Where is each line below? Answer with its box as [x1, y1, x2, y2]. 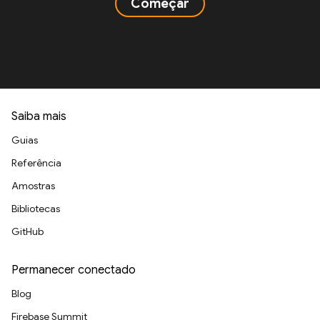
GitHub [11, 225, 44, 238]
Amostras [11, 179, 55, 192]
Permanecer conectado [11, 263, 136, 277]
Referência [11, 156, 61, 169]
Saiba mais [11, 109, 66, 124]
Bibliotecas [11, 202, 60, 215]
